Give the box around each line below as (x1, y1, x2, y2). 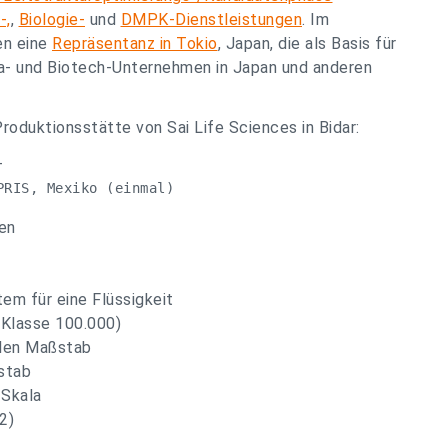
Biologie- (18, 10, 85, 29)
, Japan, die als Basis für (217, 34, 397, 53)
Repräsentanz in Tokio (52, 34, 218, 53)
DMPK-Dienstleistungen (120, 10, 302, 29)
